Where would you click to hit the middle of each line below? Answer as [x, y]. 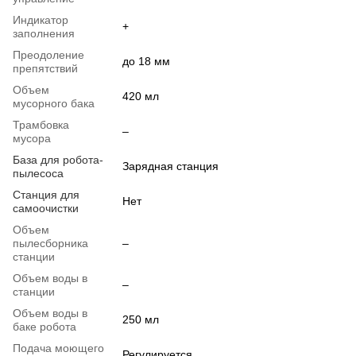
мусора [32, 138]
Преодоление [48, 54]
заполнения [44, 33]
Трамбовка [41, 124]
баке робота [44, 326]
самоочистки [46, 208]
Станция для [46, 194]
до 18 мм [146, 61]
